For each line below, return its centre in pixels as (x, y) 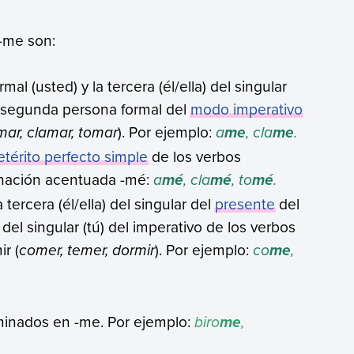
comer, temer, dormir (87, 250)
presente (245, 204)
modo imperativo (247, 109)
